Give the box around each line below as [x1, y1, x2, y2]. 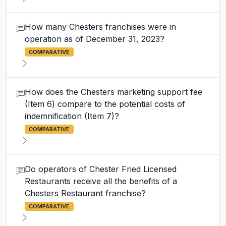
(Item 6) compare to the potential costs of [25, 99, 185, 109]
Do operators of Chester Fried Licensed [25, 164, 177, 174]
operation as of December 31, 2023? [25, 34, 164, 44]
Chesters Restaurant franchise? [25, 188, 146, 198]
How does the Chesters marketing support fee [25, 87, 202, 97]
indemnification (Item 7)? [25, 111, 119, 121]
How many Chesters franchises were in [25, 22, 176, 32]
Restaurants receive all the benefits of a [25, 176, 177, 186]
